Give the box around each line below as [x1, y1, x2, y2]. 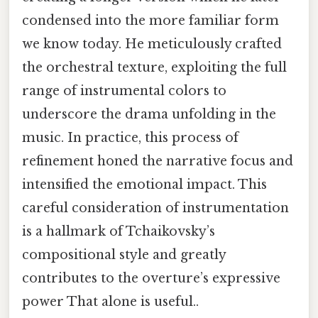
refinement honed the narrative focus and [22, 153, 293, 170]
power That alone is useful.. [22, 294, 199, 310]
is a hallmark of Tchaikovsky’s [22, 224, 215, 240]
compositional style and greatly [22, 247, 226, 263]
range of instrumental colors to [22, 83, 226, 99]
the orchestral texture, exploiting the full [22, 60, 287, 76]
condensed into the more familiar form [22, 13, 279, 29]
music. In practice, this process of [22, 130, 238, 146]
